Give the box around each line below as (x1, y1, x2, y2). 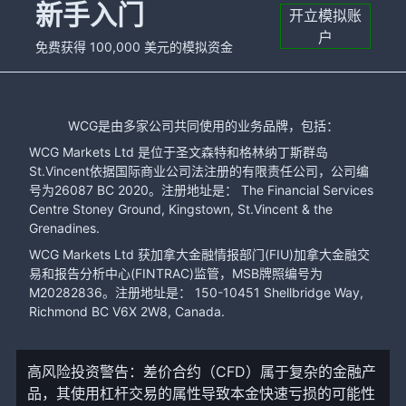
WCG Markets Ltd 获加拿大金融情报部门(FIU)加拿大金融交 (29, 246, 370, 262)
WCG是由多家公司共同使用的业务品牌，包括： (67, 118, 339, 133)
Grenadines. (29, 220, 100, 236)
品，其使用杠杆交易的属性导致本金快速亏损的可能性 (26, 384, 375, 402)
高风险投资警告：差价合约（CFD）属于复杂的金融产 (26, 362, 376, 381)
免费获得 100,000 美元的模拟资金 (35, 39, 233, 54)
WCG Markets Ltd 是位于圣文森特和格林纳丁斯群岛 (29, 144, 328, 159)
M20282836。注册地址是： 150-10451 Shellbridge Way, (29, 285, 363, 300)
